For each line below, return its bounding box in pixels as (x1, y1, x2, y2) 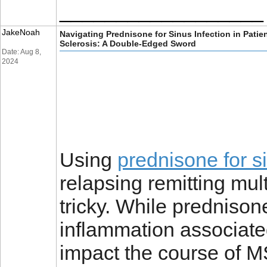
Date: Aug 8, (2, 48, 41, 56)
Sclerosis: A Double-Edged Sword (60, 39, 196, 48)
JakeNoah (2, 27, 40, 37)
